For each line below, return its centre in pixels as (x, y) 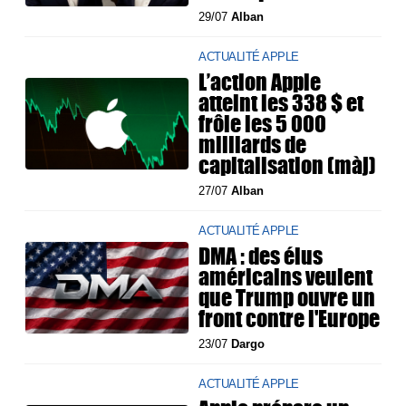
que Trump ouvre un (287, 298)
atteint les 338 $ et (281, 103)
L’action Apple (260, 82)
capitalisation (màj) (288, 165)
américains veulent (286, 277)
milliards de (253, 145)
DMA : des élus (261, 256)
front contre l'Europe (290, 319)
